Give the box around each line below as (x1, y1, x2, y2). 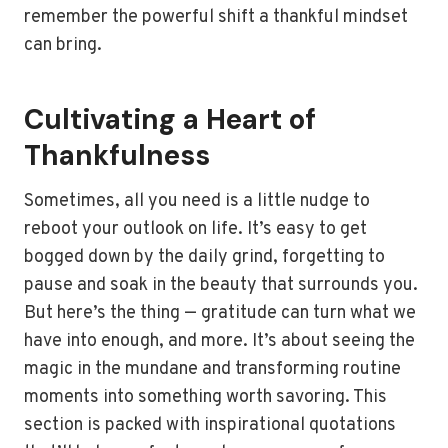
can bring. (24, 34, 102, 57)
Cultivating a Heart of (24, 101, 316, 138)
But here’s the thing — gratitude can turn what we (24, 302, 416, 325)
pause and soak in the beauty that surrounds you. (24, 274, 418, 297)
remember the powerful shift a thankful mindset (24, 6, 408, 29)
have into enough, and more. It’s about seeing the (24, 330, 415, 353)
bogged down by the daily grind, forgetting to (24, 246, 385, 269)
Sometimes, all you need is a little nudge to (24, 190, 370, 213)
